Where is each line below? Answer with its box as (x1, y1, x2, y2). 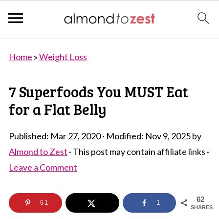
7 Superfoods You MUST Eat (8, 82, 188, 101)
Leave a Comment (8, 162, 77, 173)
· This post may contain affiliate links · (67, 146, 209, 157)
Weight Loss (39, 51, 87, 62)
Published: (8, 131, 50, 141)
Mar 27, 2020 (50, 131, 101, 141)
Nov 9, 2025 (145, 131, 191, 141)
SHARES (191, 204, 213, 210)
